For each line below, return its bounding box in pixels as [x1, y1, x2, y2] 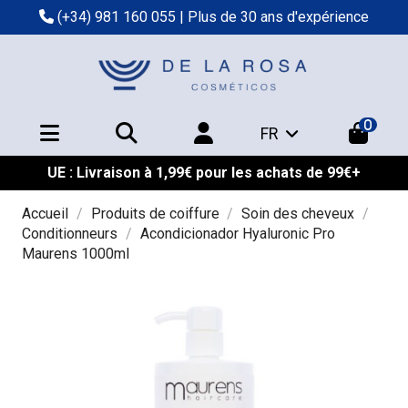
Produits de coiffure [90, 205, 219, 223]
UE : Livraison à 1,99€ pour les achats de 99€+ [47, 164, 361, 182]
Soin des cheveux [241, 205, 355, 223]
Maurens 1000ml [22, 245, 129, 263]
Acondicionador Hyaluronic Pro [139, 225, 335, 243]
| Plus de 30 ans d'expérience [176, 8, 369, 25]
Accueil [22, 205, 68, 223]
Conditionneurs [22, 225, 117, 243]
